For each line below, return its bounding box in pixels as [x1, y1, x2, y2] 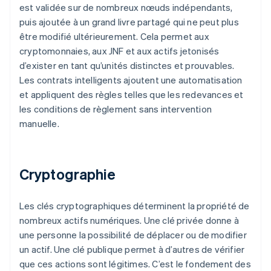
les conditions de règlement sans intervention [19, 103, 212, 116]
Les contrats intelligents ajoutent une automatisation [19, 74, 243, 87]
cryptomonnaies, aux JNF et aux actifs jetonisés [19, 45, 220, 57]
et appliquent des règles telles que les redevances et [19, 88, 244, 101]
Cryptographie [19, 165, 116, 184]
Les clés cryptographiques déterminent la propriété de [19, 200, 250, 212]
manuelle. [19, 117, 59, 130]
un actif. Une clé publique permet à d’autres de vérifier [19, 243, 245, 256]
